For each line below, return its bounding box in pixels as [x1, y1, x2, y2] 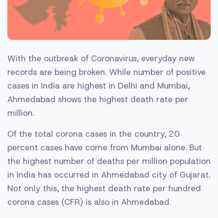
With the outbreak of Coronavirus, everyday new [7, 53, 195, 64]
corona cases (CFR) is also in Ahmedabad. [7, 196, 171, 207]
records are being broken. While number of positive [7, 66, 206, 77]
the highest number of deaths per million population [7, 155, 211, 166]
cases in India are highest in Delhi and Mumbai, [7, 80, 190, 91]
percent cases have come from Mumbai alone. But [7, 142, 202, 153]
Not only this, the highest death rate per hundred [7, 182, 201, 194]
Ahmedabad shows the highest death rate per [7, 93, 188, 105]
